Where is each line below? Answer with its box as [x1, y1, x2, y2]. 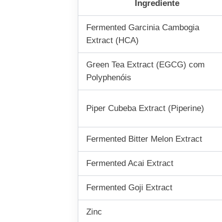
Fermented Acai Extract [86, 159, 174, 168]
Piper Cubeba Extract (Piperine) [86, 104, 205, 113]
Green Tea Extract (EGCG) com [86, 60, 205, 70]
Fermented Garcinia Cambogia [86, 23, 200, 33]
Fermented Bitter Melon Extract [86, 134, 203, 144]
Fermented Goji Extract [86, 183, 173, 193]
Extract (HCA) [86, 36, 139, 46]
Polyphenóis [86, 73, 132, 83]
